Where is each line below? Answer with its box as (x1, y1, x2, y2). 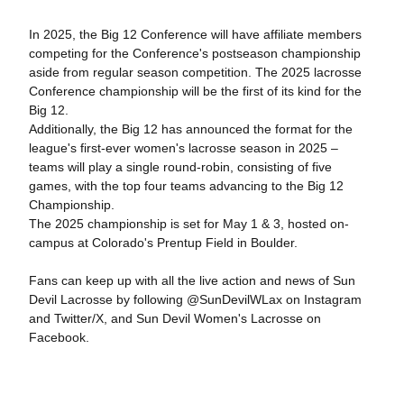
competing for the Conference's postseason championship (28, 46, 361, 60)
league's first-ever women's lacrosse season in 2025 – (28, 141, 338, 155)
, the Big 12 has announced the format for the (92, 122, 353, 136)
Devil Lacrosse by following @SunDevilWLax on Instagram (28, 292, 362, 307)
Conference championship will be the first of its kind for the (28, 84, 362, 98)
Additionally (28, 122, 93, 136)
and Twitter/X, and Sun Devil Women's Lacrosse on (28, 311, 321, 326)
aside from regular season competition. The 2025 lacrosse (28, 65, 362, 79)
